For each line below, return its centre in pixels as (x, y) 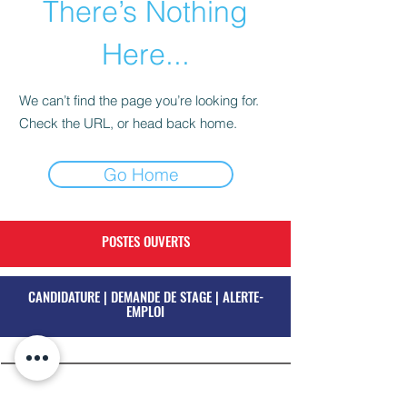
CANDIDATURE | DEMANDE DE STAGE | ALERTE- (145, 296)
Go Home (141, 174)
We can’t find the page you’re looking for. (139, 100)
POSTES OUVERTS (145, 241)
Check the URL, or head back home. (128, 123)
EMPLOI (145, 311)
